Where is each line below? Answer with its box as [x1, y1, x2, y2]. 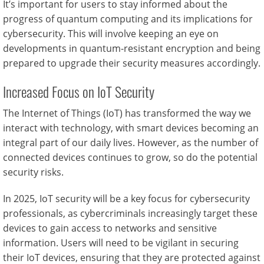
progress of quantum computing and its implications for [3, 12, 253, 25]
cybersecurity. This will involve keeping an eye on [3, 27, 219, 40]
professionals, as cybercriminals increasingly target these [3, 207, 258, 220]
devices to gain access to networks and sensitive [3, 222, 217, 235]
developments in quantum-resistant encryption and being [3, 42, 260, 55]
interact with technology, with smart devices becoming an [3, 121, 259, 134]
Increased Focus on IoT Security [3, 81, 154, 102]
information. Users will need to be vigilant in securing [3, 236, 239, 249]
